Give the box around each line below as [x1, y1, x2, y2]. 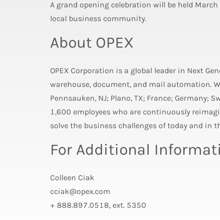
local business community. [50, 14, 146, 23]
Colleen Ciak [50, 173, 94, 182]
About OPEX [50, 33, 134, 52]
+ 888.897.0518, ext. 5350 [50, 200, 146, 210]
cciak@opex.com [50, 187, 110, 196]
